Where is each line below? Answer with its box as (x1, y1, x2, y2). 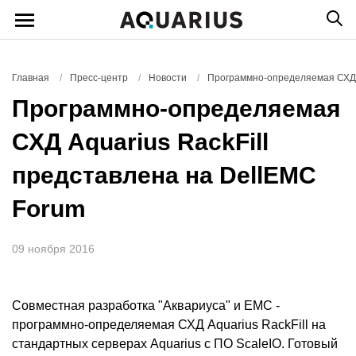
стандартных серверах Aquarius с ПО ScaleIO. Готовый (12, 337, 338, 350)
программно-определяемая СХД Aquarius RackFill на (12, 318, 326, 331)
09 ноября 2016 (12, 242, 95, 255)
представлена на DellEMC (12, 162, 316, 188)
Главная (12, 72, 49, 83)
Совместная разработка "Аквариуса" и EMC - (12, 299, 280, 312)
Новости (149, 72, 187, 83)
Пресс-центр (70, 72, 128, 83)
